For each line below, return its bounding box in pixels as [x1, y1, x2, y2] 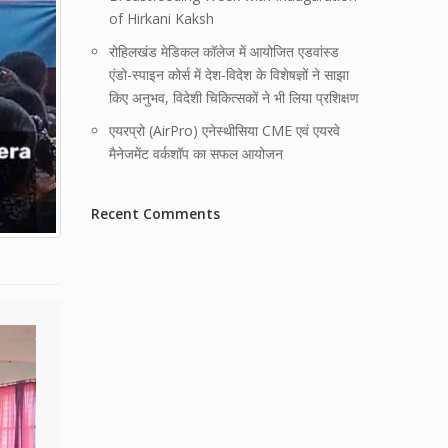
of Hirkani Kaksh [109, 9, 214, 28]
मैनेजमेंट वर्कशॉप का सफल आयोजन [109, 144, 283, 163]
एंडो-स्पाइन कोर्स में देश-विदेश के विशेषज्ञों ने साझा [109, 65, 349, 84]
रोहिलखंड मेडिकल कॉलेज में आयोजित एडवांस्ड [109, 42, 339, 61]
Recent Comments [91, 204, 220, 223]
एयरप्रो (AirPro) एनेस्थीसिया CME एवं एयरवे [109, 121, 340, 140]
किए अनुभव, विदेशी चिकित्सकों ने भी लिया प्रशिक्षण [109, 88, 359, 107]
